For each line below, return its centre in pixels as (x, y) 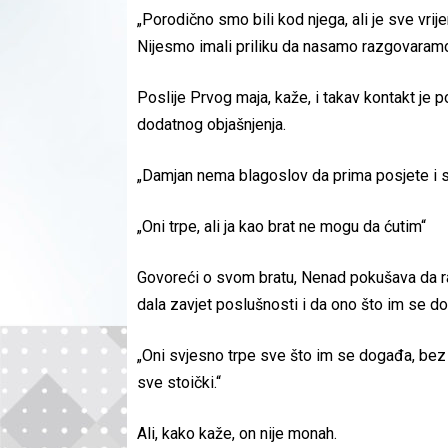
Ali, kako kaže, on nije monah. (237, 433)
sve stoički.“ (179, 382)
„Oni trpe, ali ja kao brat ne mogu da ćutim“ (281, 226)
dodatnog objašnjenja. (211, 124)
